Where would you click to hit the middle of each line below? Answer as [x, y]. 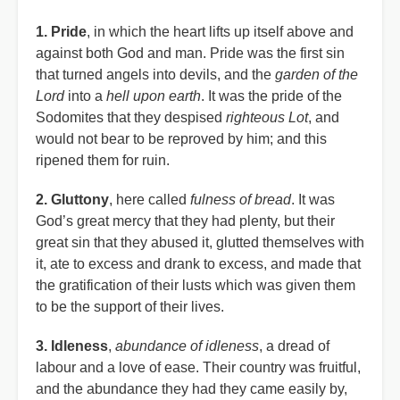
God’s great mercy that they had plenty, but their [185, 221]
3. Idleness [72, 346]
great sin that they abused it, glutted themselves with [200, 242]
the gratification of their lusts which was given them [196, 285]
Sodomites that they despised [131, 117]
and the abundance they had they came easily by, [192, 389]
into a [85, 96]
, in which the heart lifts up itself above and [220, 32]
